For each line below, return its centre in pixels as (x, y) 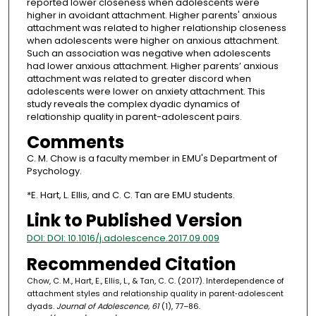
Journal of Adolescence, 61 (108, 306)
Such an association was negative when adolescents (148, 54)
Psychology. (54, 171)
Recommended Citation (131, 265)
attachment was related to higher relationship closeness (156, 28)
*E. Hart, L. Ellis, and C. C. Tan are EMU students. (130, 195)
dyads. (41, 306)
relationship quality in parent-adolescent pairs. (134, 117)
